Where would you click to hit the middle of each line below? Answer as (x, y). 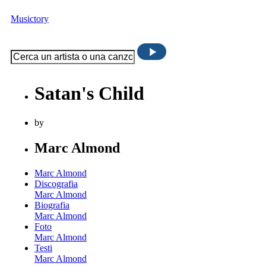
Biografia (52, 205)
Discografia (56, 183)
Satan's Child (89, 94)
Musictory (30, 19)
